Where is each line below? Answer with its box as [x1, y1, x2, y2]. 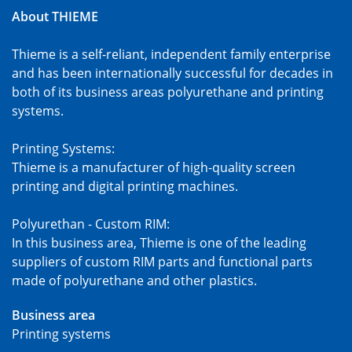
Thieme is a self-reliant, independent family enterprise [12, 45, 331, 63]
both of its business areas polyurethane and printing [12, 82, 324, 101]
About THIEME [12, 7, 98, 25]
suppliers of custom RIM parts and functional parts [12, 252, 313, 270]
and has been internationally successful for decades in [12, 64, 333, 82]
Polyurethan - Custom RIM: [12, 214, 170, 233]
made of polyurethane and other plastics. [12, 271, 257, 289]
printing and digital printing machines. [12, 177, 238, 195]
